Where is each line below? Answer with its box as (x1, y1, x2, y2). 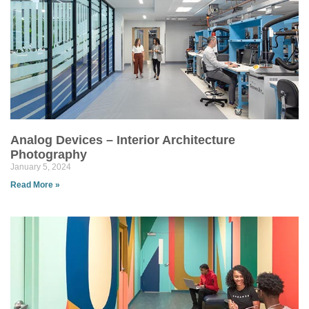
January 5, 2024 (10, 162, 71, 172)
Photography (10, 148, 87, 161)
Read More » (10, 180, 60, 190)
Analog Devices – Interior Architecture (10, 133, 235, 147)
